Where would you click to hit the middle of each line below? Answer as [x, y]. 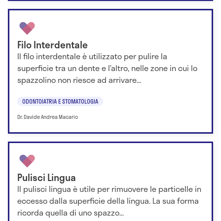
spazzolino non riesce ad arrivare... [79, 80]
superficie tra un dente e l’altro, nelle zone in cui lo [107, 68]
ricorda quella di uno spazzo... [71, 213]
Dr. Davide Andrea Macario [48, 117]
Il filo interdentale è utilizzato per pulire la [92, 56]
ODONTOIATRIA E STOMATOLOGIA [60, 101]
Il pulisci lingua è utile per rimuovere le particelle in [109, 189]
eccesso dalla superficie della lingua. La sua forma [108, 201]
